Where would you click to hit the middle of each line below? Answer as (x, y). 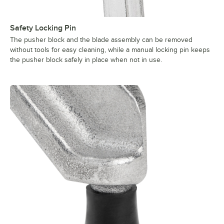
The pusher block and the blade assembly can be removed (101, 40)
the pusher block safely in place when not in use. (86, 60)
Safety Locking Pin (43, 28)
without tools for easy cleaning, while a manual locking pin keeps (110, 50)
